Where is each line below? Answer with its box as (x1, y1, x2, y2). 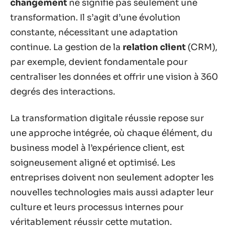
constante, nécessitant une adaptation (10, 27, 178, 38)
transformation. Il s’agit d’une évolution (10, 12, 180, 23)
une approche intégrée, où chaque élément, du (10, 127, 213, 139)
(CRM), (186, 42, 217, 53)
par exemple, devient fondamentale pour (10, 57, 188, 67)
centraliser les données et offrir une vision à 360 (10, 72, 218, 82)
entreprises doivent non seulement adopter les (10, 172, 214, 183)
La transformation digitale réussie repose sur (10, 112, 204, 124)
